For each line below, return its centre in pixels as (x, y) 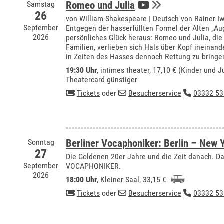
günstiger (121, 80)
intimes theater (125, 70)
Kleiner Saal (120, 180)
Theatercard (85, 80)
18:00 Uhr (81, 180)
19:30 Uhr (81, 70)
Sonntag (41, 142)
